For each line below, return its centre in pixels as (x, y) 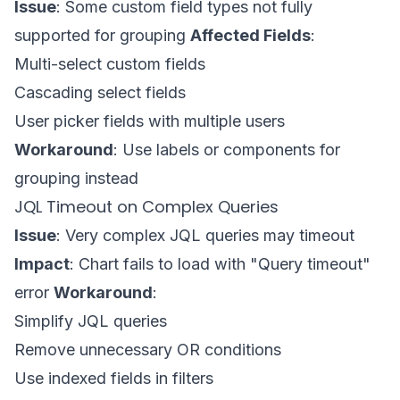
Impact (42, 264)
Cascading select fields (100, 92)
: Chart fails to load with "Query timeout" (220, 264)
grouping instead (76, 178)
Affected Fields (250, 35)
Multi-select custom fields (110, 64)
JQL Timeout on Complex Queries (146, 207)
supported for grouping (102, 35)
